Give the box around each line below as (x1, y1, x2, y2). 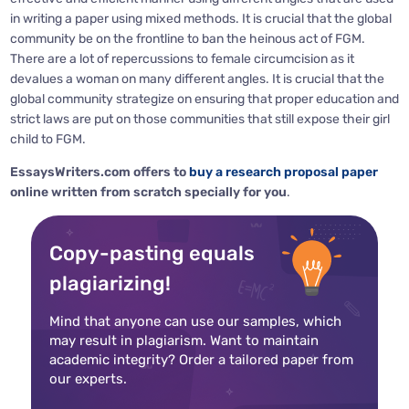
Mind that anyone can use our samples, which (49, 313, 341, 330)
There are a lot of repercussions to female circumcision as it (9, 51, 354, 68)
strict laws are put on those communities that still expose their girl (9, 111, 390, 128)
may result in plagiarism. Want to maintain (49, 332, 319, 350)
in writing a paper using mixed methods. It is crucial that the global (9, 11, 392, 27)
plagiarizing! (49, 271, 171, 297)
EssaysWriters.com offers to (9, 164, 189, 181)
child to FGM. (9, 131, 86, 148)
